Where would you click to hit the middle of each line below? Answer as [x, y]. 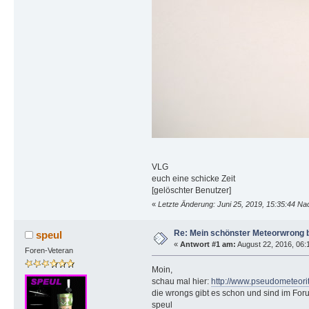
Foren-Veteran [49, 250]
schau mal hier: [181, 281]
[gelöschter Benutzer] [191, 190]
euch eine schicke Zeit [193, 178]
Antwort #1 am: [208, 245]
